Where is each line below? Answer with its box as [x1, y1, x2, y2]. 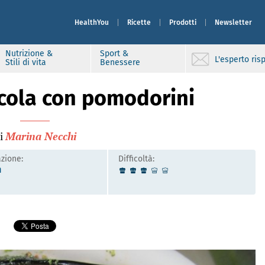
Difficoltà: [118, 154, 155, 164]
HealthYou [75, 18, 109, 27]
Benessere [100, 57, 140, 67]
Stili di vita [5, 57, 46, 67]
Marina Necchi [5, 129, 76, 143]
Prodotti [169, 18, 196, 27]
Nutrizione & [5, 49, 53, 59]
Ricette [127, 18, 151, 27]
